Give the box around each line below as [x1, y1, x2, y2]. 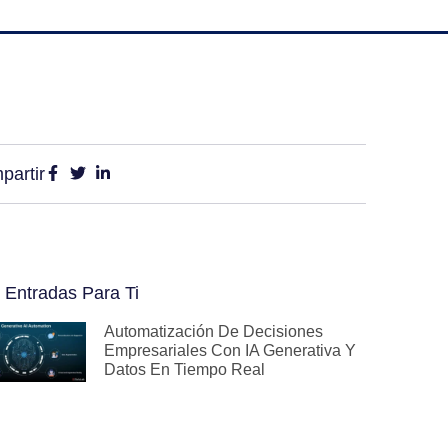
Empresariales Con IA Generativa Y [104, 342, 356, 359]
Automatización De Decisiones [104, 323, 323, 340]
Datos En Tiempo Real [104, 361, 265, 378]
